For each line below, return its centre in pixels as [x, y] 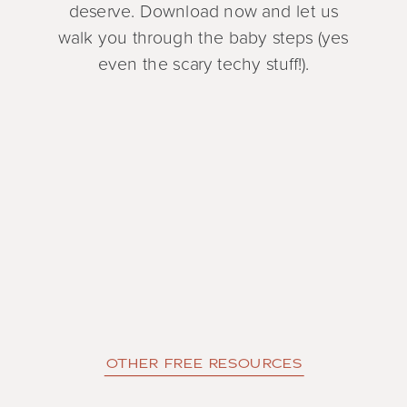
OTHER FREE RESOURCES [204, 362]
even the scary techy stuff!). [203, 63]
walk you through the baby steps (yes [203, 36]
